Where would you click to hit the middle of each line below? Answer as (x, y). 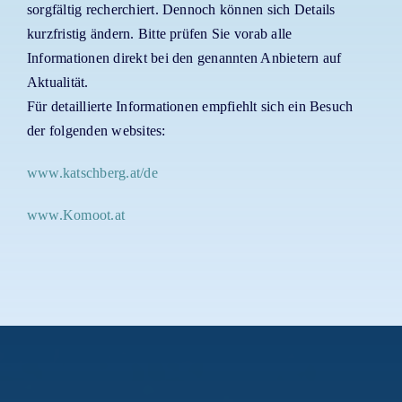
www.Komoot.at (76, 215)
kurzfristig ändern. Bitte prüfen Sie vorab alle (159, 34)
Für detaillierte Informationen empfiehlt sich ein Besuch (190, 107)
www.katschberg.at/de (92, 173)
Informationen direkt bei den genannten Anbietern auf (184, 58)
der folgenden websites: (96, 131)
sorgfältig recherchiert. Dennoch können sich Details (181, 10)
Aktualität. (57, 83)
